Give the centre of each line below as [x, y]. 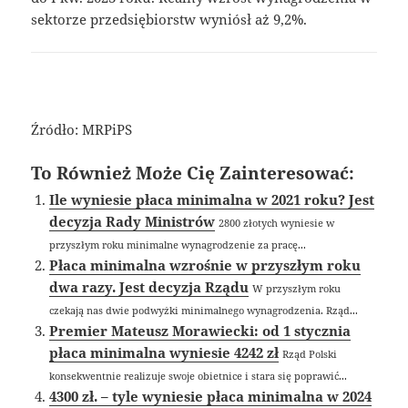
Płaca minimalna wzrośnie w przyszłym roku [205, 265]
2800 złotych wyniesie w [277, 222]
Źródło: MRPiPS [82, 129]
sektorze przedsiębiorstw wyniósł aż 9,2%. [169, 19]
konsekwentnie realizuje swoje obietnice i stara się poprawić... [199, 375]
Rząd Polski [310, 353]
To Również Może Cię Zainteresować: [193, 172]
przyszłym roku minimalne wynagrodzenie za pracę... [178, 244]
